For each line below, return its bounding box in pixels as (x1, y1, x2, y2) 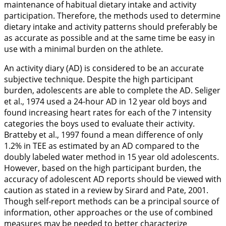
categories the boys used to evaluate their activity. (4, 118, 195, 129)
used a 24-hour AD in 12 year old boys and (44, 96, 207, 107)
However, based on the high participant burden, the (4, 162, 201, 174)
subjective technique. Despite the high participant (4, 74, 193, 85)
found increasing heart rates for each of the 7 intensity (4, 107, 211, 118)
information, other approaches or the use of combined (4, 207, 213, 218)
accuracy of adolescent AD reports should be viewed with (4, 174, 221, 185)
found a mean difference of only (79, 129, 203, 140)
